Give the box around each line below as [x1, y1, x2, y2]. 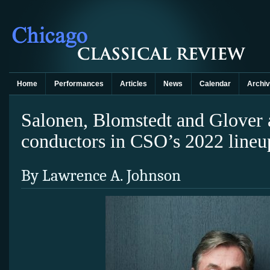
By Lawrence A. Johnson [21, 166, 181, 186]
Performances [54, 80, 104, 88]
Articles [119, 80, 147, 88]
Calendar [199, 80, 231, 88]
